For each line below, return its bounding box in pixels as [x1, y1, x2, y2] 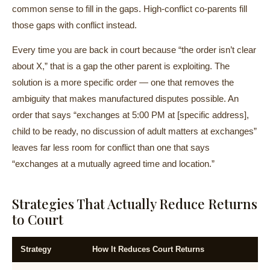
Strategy [20, 245, 51, 254]
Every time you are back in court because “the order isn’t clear [12, 45, 256, 55]
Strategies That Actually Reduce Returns [12, 195, 257, 213]
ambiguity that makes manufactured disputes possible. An [12, 93, 239, 104]
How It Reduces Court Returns [92, 245, 204, 254]
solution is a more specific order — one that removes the [12, 77, 234, 87]
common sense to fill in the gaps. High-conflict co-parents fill [12, 4, 247, 14]
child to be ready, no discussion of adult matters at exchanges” [12, 126, 257, 136]
